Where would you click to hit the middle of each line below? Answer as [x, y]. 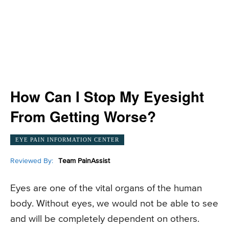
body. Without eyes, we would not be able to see [114, 204]
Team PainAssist [84, 161]
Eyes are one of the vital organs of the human [106, 189]
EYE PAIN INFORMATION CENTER [67, 139]
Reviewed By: [32, 161]
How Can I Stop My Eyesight [107, 96]
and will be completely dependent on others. [105, 219]
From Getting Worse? [83, 116]
